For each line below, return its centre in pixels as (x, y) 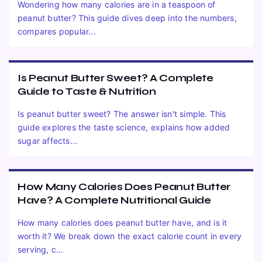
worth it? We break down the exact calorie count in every (130, 236)
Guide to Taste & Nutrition (87, 91)
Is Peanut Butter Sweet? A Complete (116, 78)
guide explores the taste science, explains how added (124, 127)
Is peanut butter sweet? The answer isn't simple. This (122, 113)
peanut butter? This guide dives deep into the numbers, (127, 18)
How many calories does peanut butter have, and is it (123, 223)
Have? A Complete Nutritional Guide (114, 201)
